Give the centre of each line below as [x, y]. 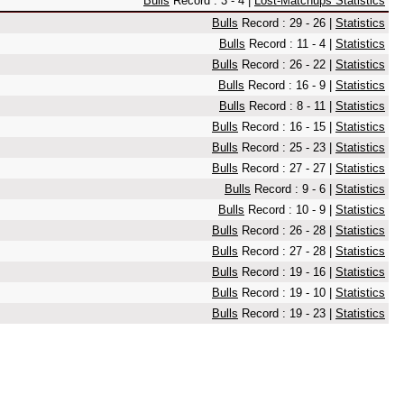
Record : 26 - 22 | [287, 64]
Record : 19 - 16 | [287, 272]
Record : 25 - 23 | [287, 147]
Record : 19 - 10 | [287, 293]
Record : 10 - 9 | [290, 210]
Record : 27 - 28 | [287, 251]
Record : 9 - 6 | [293, 189]
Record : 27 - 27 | [287, 168]
